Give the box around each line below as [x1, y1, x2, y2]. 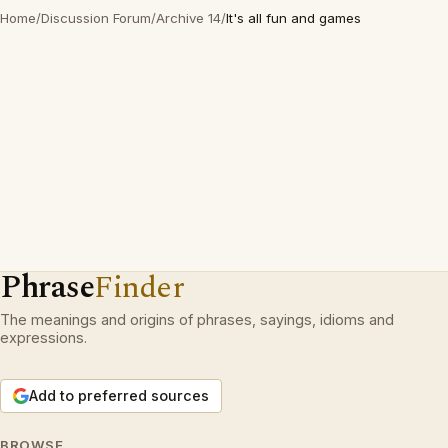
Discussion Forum [41, 9, 151, 26]
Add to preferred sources [29, 386, 209, 404]
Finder [94, 263, 185, 311]
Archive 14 [156, 9, 221, 26]
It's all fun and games [226, 9, 361, 26]
